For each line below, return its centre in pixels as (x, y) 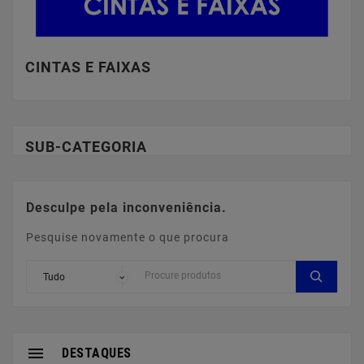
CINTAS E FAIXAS (88, 67)
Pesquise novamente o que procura (128, 238)
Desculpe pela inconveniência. (126, 208)
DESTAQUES (97, 353)
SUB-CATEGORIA (86, 147)
